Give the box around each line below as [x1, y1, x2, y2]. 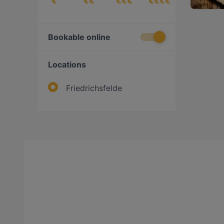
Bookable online [48, 32, 110, 42]
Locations [48, 59, 86, 69]
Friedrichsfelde [66, 83, 122, 93]
